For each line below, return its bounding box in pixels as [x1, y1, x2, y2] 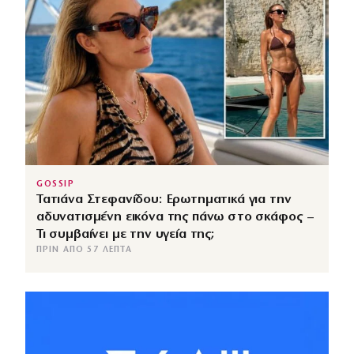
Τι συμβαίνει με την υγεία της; [36, 228, 214, 242]
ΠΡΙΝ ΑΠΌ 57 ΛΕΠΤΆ [36, 246, 132, 255]
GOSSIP [36, 180, 75, 190]
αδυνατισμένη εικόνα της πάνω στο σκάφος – [36, 210, 314, 224]
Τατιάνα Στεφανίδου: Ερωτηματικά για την [36, 193, 292, 207]
